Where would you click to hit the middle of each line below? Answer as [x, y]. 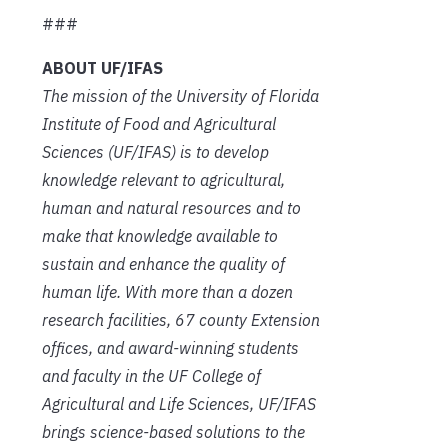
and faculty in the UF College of [151, 375]
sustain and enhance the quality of [163, 263]
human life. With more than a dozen [167, 291]
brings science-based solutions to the [173, 431]
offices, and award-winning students [170, 347]
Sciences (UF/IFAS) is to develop [155, 151]
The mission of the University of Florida [180, 95]
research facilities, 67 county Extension [181, 319]
